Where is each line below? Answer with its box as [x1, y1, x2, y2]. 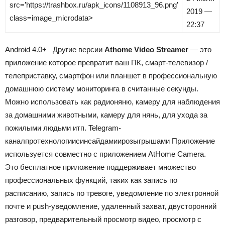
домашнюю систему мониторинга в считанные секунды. [5, 84, 198, 93]
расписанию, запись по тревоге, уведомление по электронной [5, 189, 218, 197]
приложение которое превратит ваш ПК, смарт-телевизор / [5, 58, 208, 67]
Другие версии [47, 45, 104, 54]
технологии [37, 137, 76, 145]
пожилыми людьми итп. [5, 124, 88, 132]
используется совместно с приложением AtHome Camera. [5, 150, 206, 158]
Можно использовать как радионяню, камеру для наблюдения [5, 97, 220, 106]
